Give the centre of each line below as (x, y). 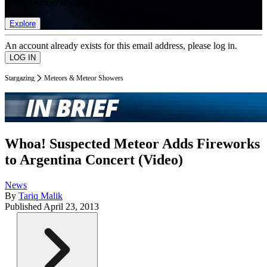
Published (24, 207)
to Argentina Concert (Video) (94, 160)
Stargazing (20, 78)
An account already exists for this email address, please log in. (121, 45)
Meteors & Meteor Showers (84, 78)
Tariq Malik (41, 196)
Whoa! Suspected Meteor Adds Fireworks (132, 144)
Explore (23, 23)
